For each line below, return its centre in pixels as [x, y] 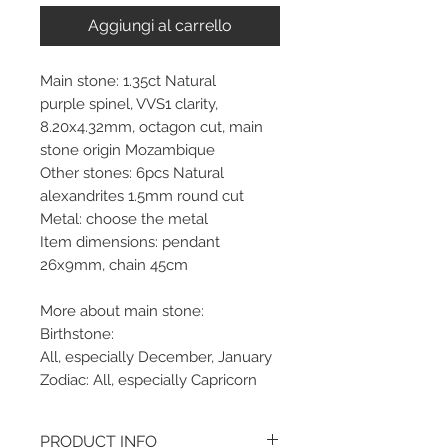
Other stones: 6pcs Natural [132, 172]
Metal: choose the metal [124, 218]
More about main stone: [122, 310]
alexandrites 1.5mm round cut [142, 195]
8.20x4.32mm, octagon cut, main [151, 126]
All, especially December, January [156, 356]
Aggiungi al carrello [160, 25]
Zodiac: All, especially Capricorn [148, 379]
